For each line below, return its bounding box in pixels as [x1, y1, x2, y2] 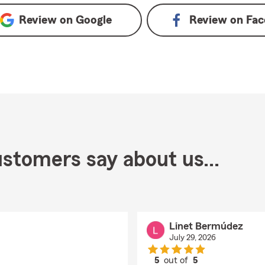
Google [75, 14, 112, 26]
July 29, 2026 [169, 234, 216, 242]
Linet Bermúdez [169, 221, 243, 231]
